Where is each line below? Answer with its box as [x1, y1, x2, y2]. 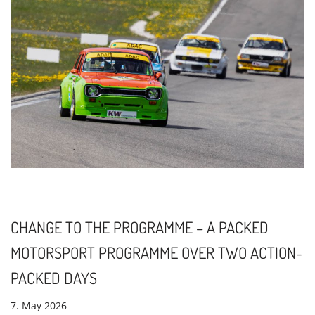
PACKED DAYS [11, 267, 97, 288]
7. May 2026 [11, 299, 67, 312]
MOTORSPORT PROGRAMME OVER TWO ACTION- [11, 242, 302, 262]
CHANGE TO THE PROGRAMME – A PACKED [11, 217, 269, 237]
